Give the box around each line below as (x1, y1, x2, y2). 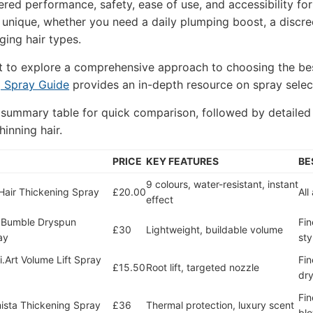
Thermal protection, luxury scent (146, 299, 294, 311)
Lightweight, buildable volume (146, 224, 283, 235)
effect (146, 194, 173, 205)
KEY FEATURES (146, 155, 219, 167)
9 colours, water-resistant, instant (146, 178, 298, 190)
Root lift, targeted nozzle (146, 261, 259, 273)
